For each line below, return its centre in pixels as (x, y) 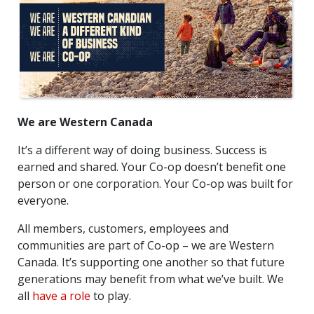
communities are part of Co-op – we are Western (146, 245)
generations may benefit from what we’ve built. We (151, 279)
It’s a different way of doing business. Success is (142, 150)
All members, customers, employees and (123, 228)
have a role (61, 295)
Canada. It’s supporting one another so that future (151, 262)
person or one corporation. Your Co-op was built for (155, 183)
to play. (111, 295)
